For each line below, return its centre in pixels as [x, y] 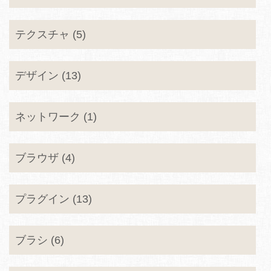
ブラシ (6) [40, 240]
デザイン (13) [48, 76]
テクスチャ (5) [51, 34]
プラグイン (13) [54, 199]
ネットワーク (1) [56, 117]
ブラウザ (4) [45, 158]
